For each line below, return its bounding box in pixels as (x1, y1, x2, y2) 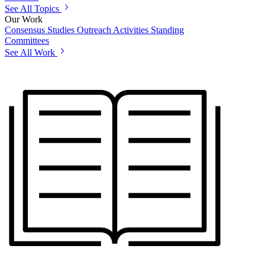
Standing (151, 25, 184, 35)
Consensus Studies (5, 25, 75, 35)
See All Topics (5, 4, 59, 14)
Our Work (5, 14, 43, 25)
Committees (5, 35, 49, 46)
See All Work (5, 47, 55, 58)
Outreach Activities (77, 25, 148, 35)
